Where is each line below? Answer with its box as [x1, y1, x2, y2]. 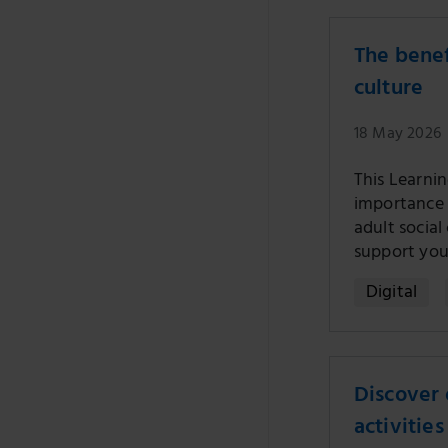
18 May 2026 [353, 120, 441, 150]
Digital [365, 277, 418, 311]
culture [353, 69, 424, 111]
